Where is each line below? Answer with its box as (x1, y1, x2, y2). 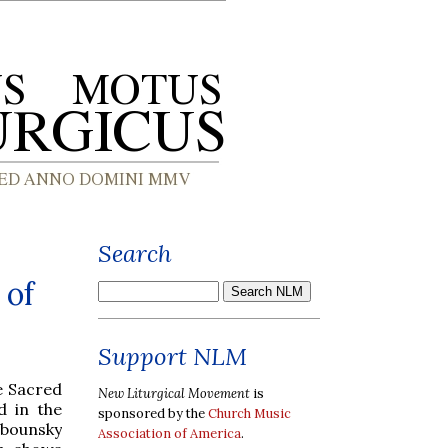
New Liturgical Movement (98, 384, 250, 402)
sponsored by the (98, 404, 208, 422)
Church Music (208, 404, 291, 422)
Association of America (98, 424, 241, 442)
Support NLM (98, 341, 247, 372)
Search (98, 238, 172, 269)
